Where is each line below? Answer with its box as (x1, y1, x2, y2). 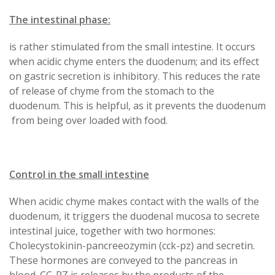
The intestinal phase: (9, 12, 110, 26)
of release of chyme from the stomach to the (9, 83, 214, 98)
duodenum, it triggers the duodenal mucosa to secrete (9, 209, 260, 223)
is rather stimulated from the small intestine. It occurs (9, 39, 255, 53)
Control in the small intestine (9, 167, 149, 181)
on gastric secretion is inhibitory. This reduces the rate (9, 69, 260, 83)
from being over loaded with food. (9, 113, 168, 127)
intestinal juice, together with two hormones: (9, 223, 215, 238)
